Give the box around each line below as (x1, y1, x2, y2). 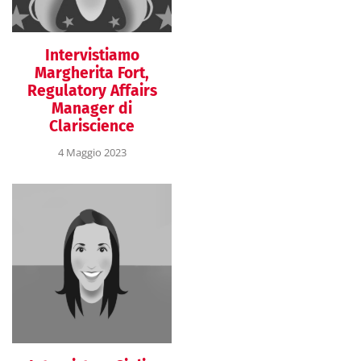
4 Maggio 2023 (57, 144, 127, 160)
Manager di (52, 98, 132, 118)
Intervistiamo (44, 45, 139, 64)
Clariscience (49, 116, 135, 135)
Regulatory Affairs (27, 81, 157, 100)
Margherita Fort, (35, 63, 149, 82)
